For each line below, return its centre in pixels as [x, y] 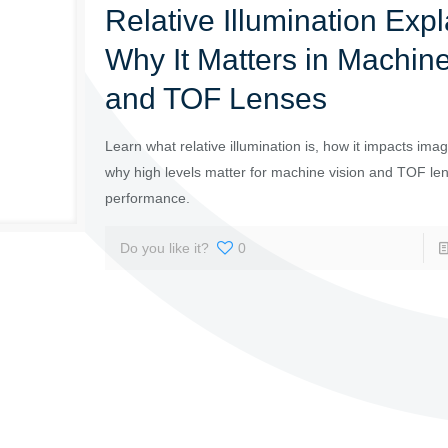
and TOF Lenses [216, 98]
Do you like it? [165, 248]
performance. [148, 198]
